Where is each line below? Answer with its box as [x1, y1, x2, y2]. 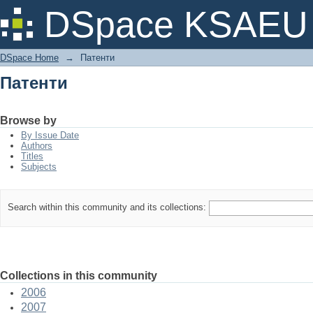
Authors [21, 140, 52, 151]
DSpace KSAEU [44, 4, 308, 45]
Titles [21, 151, 43, 161]
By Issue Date [21, 130, 79, 140]
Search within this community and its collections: [8, 202, 209, 213]
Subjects [21, 161, 57, 172]
